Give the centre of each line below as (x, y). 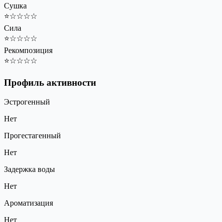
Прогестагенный (32, 136)
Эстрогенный (27, 102)
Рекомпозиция (28, 50)
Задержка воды (29, 169)
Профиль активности (50, 83)
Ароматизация (28, 203)
